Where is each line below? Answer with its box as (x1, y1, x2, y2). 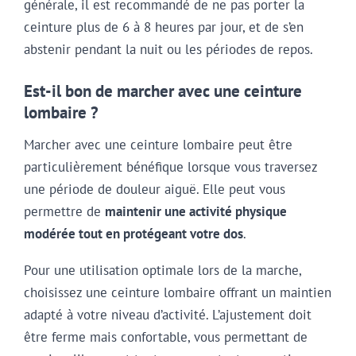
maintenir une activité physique (105, 202, 287, 220)
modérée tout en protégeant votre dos (24, 224, 243, 242)
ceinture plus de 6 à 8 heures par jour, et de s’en (24, 18, 304, 37)
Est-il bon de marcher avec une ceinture (24, 80, 302, 103)
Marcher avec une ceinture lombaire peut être (24, 135, 292, 153)
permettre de (24, 202, 105, 220)
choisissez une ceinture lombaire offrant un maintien (24, 283, 331, 301)
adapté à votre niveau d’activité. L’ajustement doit (24, 305, 311, 323)
